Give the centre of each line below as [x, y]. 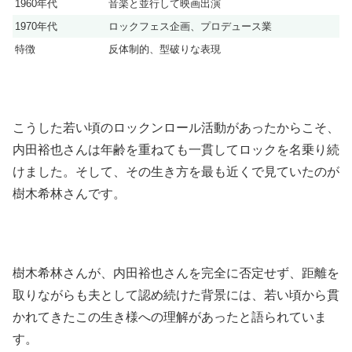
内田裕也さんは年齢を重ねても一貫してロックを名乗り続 [176, 150]
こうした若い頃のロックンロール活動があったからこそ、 [176, 128]
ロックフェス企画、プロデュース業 [190, 26]
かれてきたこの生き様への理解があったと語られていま [170, 317]
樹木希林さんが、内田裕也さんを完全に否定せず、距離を [176, 273]
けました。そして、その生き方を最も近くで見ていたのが [176, 172]
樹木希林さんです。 [69, 194]
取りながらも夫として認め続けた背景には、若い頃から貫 [176, 295]
